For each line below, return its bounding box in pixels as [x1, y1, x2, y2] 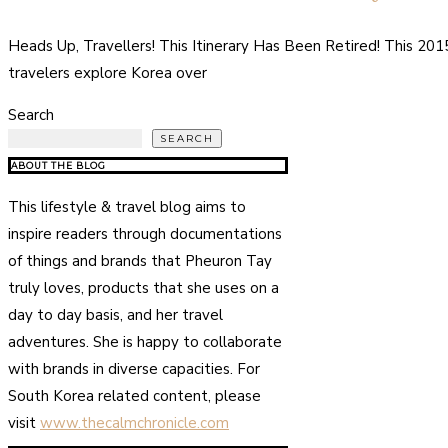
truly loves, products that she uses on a [8, 277, 279, 298]
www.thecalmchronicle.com [40, 412, 229, 433]
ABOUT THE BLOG [11, 159, 106, 171]
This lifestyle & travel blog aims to [8, 196, 246, 217]
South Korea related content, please [8, 385, 261, 406]
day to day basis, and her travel [8, 304, 223, 325]
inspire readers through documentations [8, 223, 282, 244]
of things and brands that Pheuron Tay [8, 250, 272, 271]
